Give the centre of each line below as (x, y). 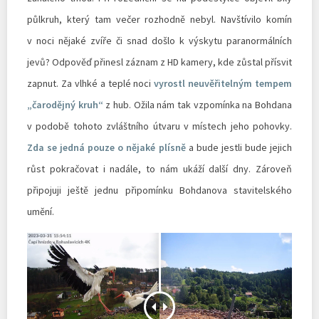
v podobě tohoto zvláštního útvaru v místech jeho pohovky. (159, 126)
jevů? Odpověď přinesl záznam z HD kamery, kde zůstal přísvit (159, 62)
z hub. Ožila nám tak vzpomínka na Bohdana (198, 105)
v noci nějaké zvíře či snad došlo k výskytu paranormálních (159, 41)
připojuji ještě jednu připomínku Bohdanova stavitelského (159, 190)
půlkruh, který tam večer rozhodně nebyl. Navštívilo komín (159, 20)
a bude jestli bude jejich (239, 148)
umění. (41, 212)
